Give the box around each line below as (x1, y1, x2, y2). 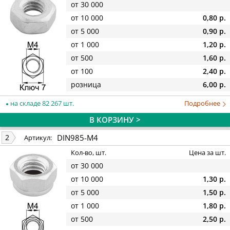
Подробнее (184, 98, 222, 108)
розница (71, 80, 101, 90)
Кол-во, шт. (71, 148, 106, 158)
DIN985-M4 (57, 132, 98, 143)
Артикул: (24, 133, 52, 143)
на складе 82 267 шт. (9, 98, 74, 108)
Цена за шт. (189, 148, 226, 158)
